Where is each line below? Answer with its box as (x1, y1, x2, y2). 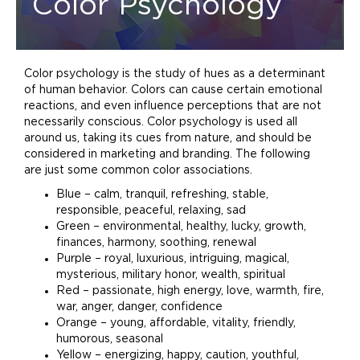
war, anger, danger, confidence (56, 301, 223, 313)
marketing (100, 149, 156, 160)
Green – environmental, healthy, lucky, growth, (56, 221, 306, 232)
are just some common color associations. (24, 165, 252, 176)
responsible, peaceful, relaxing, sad (56, 205, 246, 216)
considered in (24, 149, 100, 160)
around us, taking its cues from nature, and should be (24, 133, 312, 144)
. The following (230, 149, 310, 160)
